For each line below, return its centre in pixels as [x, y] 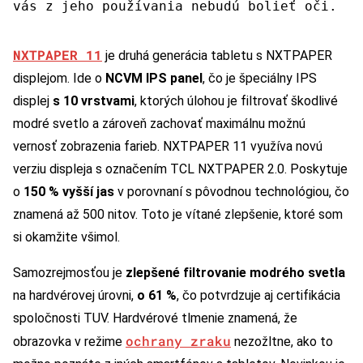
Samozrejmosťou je [69, 272]
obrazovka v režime [69, 341]
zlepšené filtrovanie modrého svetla [235, 272]
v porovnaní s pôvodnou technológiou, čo [232, 191]
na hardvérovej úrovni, [75, 295]
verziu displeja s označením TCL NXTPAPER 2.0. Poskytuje [180, 169]
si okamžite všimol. [66, 237]
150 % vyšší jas [69, 191]
